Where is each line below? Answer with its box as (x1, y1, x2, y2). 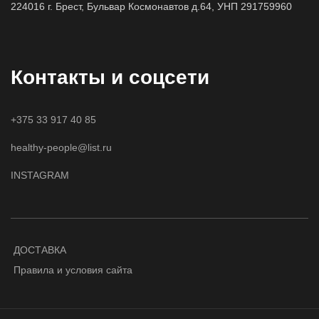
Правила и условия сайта (14, 264, 132, 276)
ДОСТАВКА (14, 244, 66, 256)
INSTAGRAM (11, 169, 69, 181)
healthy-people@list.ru (11, 142, 112, 153)
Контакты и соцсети (11, 66, 209, 88)
